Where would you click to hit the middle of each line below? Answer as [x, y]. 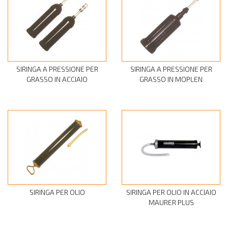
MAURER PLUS [171, 203]
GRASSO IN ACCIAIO [57, 79]
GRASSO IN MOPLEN [171, 79]
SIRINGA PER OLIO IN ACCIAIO [171, 192]
